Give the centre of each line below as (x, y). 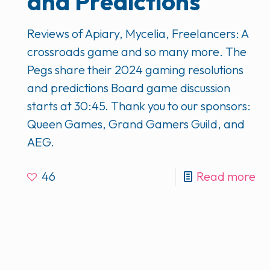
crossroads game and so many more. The (137, 52)
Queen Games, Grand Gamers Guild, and (136, 124)
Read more (226, 177)
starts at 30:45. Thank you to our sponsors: (139, 106)
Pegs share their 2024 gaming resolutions (136, 70)
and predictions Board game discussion (129, 88)
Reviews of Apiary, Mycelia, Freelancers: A (138, 34)
